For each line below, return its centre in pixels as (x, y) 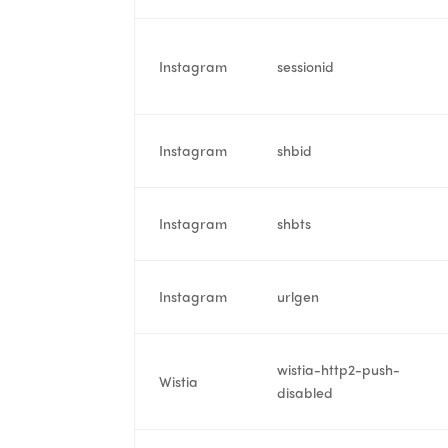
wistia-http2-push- (339, 368)
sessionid (306, 65)
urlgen (298, 295)
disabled (305, 391)
